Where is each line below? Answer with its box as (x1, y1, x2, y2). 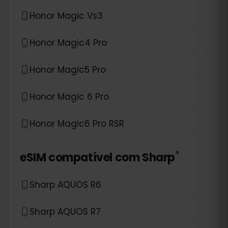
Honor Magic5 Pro (30, 63, 106, 76)
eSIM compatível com (20, 150, 140, 165)
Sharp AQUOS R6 (30, 178, 101, 191)
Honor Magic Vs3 (30, 9, 103, 22)
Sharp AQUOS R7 (30, 205, 101, 218)
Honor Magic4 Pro (30, 36, 107, 49)
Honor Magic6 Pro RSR (30, 117, 124, 130)
